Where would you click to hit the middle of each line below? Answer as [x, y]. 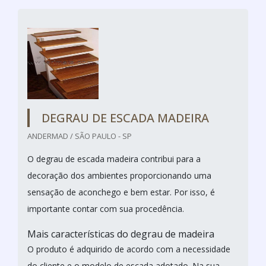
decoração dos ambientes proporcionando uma [119, 175]
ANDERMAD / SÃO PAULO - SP [80, 136]
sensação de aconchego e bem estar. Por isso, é [121, 192]
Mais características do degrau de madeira [122, 234]
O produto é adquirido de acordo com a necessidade [129, 249]
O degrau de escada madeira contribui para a [114, 159]
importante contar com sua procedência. [107, 208]
